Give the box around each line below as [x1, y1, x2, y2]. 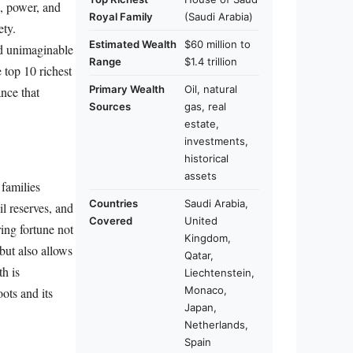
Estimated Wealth [89, 38, 176, 50]
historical [184, 152, 229, 165]
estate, [184, 117, 219, 130]
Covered [89, 214, 132, 227]
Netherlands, [184, 318, 248, 331]
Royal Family [89, 10, 153, 23]
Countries [89, 197, 138, 210]
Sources [89, 100, 131, 113]
